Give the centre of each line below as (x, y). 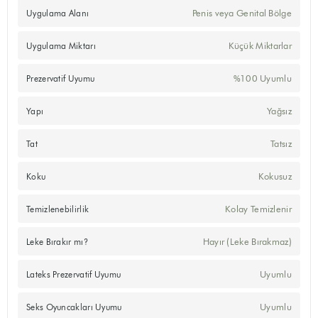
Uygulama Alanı (58, 13)
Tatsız (281, 144)
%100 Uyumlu (262, 78)
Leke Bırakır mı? (57, 241)
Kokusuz (275, 176)
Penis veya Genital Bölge (242, 13)
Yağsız (279, 111)
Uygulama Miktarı (61, 45)
